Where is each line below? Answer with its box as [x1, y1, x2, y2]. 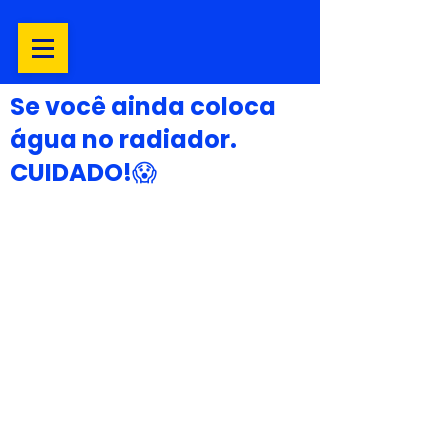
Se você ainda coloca [10, 90, 276, 123]
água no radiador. [10, 123, 237, 156]
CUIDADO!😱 [10, 156, 157, 189]
